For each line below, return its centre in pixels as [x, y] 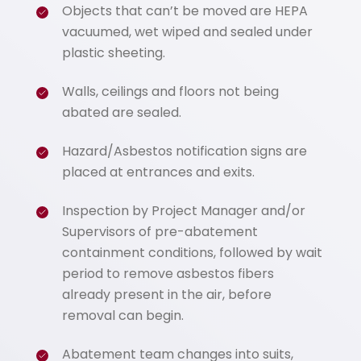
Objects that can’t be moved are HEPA [185, 11]
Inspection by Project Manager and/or [184, 211]
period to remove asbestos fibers [168, 274]
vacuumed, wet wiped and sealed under [187, 32]
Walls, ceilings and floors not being [170, 92]
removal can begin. [123, 316]
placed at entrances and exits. [158, 172]
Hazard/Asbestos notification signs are [185, 151]
